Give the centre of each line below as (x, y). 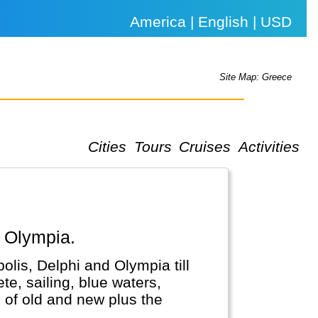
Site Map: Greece (256, 77)
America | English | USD (211, 22)
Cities (108, 146)
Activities (269, 146)
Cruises (205, 146)
